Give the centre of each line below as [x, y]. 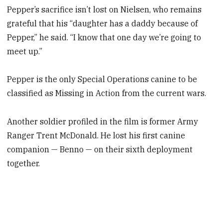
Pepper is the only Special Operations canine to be [102, 79]
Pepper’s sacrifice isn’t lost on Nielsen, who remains [105, 9]
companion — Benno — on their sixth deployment [100, 150]
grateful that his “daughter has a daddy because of [103, 23]
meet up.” [25, 51]
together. [24, 164]
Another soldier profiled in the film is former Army [103, 122]
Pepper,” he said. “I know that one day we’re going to [104, 37]
